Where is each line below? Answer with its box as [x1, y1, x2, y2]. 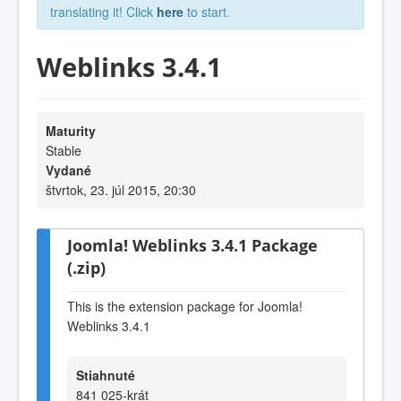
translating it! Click [50, 3, 157, 21]
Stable [46, 141, 81, 159]
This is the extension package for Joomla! [67, 297, 303, 316]
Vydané [46, 160, 91, 179]
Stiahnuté [76, 365, 135, 384]
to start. [183, 3, 230, 21]
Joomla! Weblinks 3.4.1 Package [67, 233, 318, 256]
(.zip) [67, 255, 106, 278]
